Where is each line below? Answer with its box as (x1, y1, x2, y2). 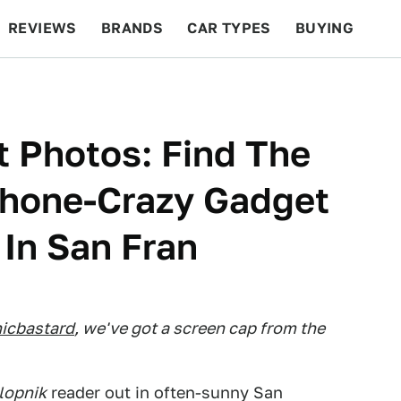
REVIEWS (8, 20, 77, 37)
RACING (149, 77, 208, 94)
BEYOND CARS (18, 77, 125, 94)
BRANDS (100, 20, 164, 37)
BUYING (294, 20, 354, 37)
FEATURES (296, 77, 376, 94)
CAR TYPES (187, 20, 271, 37)
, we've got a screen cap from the (74, 319, 325, 337)
